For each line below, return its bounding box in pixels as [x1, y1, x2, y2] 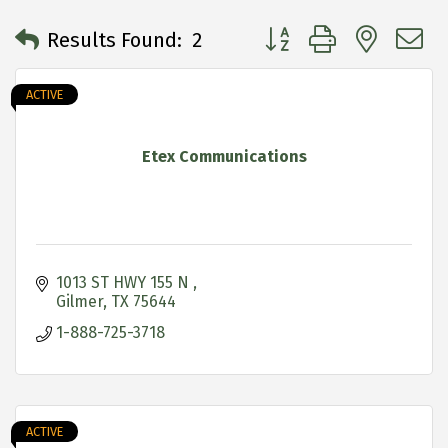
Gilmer [56, 291, 103, 311]
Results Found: [47, 28, 182, 53]
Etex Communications [141, 146, 307, 166]
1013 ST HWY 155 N [56, 272, 193, 292]
